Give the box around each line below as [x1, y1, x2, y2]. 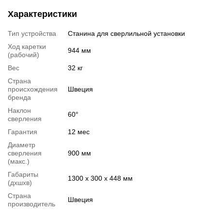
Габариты [8, 170, 38, 178]
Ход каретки [8, 42, 46, 50]
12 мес [68, 127, 90, 136]
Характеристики [8, 9, 77, 19]
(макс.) [8, 157, 30, 165]
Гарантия [8, 127, 37, 136]
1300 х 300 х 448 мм [68, 174, 133, 182]
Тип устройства [8, 29, 56, 37]
